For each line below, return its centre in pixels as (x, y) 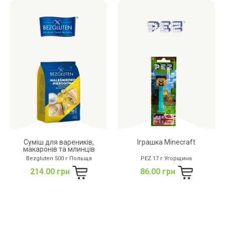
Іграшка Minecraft (166, 142)
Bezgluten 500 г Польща (59, 158)
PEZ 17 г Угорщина (166, 158)
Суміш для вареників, (59, 142)
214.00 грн (50, 171)
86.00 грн (157, 171)
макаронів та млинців (59, 149)
